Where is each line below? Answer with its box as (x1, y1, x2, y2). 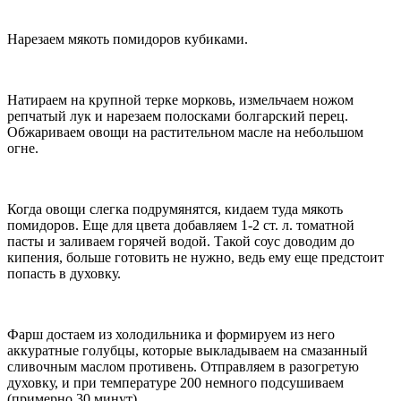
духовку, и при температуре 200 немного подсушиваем (7, 375, 344, 391)
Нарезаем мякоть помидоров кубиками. (7, 31, 248, 47)
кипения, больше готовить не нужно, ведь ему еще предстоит (7, 250, 384, 266)
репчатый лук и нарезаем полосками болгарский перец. (7, 108, 348, 124)
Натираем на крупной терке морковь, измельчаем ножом (7, 92, 354, 108)
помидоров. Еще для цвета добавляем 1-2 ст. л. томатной (7, 218, 354, 234)
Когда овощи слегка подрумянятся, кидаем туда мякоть (7, 201, 343, 218)
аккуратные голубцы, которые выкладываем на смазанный (7, 343, 368, 359)
